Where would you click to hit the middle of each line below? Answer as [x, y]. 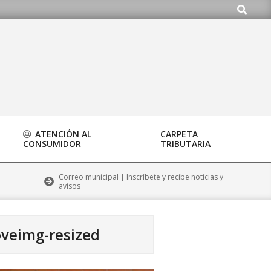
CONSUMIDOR [52, 144]
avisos [70, 186]
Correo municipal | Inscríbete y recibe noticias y [141, 177]
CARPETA [179, 134]
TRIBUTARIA [185, 144]
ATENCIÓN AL [62, 134]
